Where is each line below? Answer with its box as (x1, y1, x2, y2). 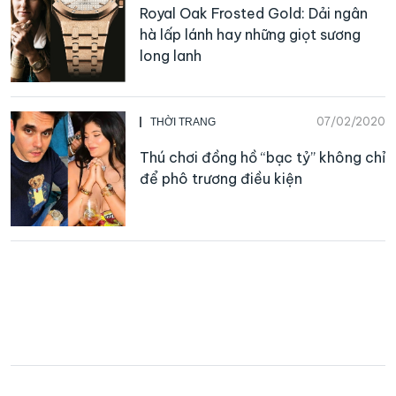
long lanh (140, 46, 202, 65)
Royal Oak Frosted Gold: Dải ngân (140, 4, 368, 22)
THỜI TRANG (150, 115, 216, 128)
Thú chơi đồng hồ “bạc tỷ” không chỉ (140, 148, 385, 166)
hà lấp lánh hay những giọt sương (140, 25, 361, 43)
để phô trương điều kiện (140, 169, 302, 187)
